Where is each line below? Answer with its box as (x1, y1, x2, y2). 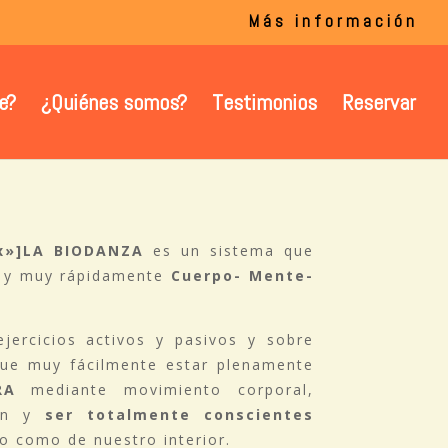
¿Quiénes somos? (41, 87, 187, 116)
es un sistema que (144, 240, 314, 260)
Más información (249, 9, 418, 32)
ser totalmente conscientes (44, 404, 314, 424)
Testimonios (212, 87, 317, 116)
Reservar (342, 87, 416, 116)
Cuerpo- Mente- (170, 265, 314, 285)
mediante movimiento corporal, (15, 379, 314, 399)
